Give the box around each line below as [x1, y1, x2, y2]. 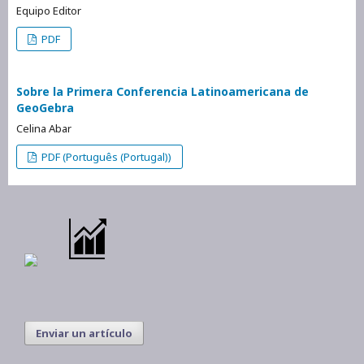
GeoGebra [16, 99, 74, 115]
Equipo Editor [16, 2, 81, 18]
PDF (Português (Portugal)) [39, 149, 172, 164]
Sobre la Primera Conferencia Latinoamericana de [16, 83, 309, 99]
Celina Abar [16, 120, 71, 136]
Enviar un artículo [36, 325, 132, 340]
